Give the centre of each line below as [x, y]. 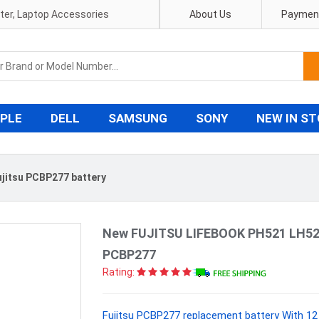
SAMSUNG [138, 118]
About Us [211, 14]
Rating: [119, 272]
